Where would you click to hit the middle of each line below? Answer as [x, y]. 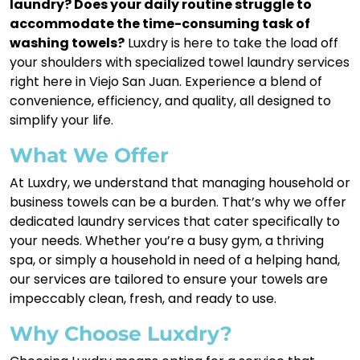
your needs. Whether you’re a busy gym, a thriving [167, 241]
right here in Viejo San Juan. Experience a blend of [166, 82]
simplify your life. [61, 121]
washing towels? [67, 43]
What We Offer [89, 155]
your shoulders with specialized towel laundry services [180, 63]
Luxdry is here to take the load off [231, 43]
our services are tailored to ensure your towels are [169, 280]
